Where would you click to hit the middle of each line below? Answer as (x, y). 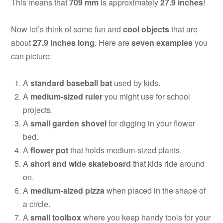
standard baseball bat (71, 83)
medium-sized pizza (68, 191)
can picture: (32, 56)
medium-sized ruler (67, 97)
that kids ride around (168, 164)
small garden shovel (69, 123)
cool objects (146, 29)
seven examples (162, 43)
